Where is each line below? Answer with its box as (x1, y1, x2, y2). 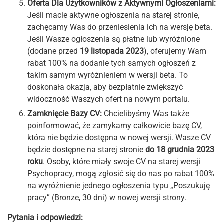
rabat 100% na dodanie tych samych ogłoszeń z (27, 58, 196, 68)
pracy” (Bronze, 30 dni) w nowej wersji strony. (27, 192, 186, 202)
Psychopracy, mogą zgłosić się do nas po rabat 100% (27, 168, 214, 178)
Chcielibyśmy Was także (104, 108, 189, 118)
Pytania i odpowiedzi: (7, 212, 83, 222)
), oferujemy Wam (144, 46, 206, 56)
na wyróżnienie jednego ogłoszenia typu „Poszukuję (27, 180, 210, 190)
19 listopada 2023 (80, 46, 144, 56)
